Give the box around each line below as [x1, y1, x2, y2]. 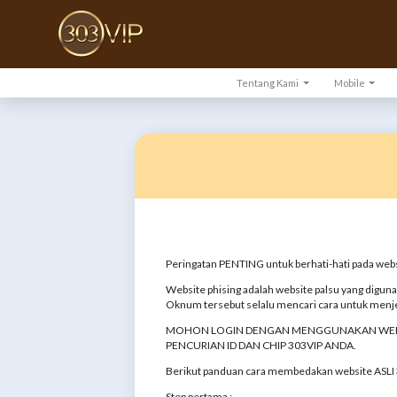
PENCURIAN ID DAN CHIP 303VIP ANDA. [166, 338, 356, 352]
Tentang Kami [237, 76, 301, 89]
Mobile [333, 76, 367, 89]
